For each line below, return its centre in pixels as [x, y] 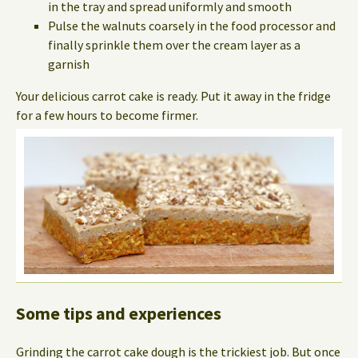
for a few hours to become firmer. [107, 115]
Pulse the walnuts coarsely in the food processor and [192, 26]
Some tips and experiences [119, 313]
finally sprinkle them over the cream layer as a [174, 45]
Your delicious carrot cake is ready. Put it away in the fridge [173, 96]
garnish [69, 64]
